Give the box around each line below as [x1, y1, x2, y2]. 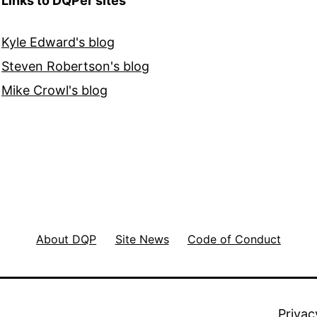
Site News [115, 231, 169, 246]
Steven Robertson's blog [1, 59, 149, 74]
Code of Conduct [187, 231, 281, 246]
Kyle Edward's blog [1, 35, 115, 50]
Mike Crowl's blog [1, 83, 108, 98]
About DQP [36, 231, 97, 246]
